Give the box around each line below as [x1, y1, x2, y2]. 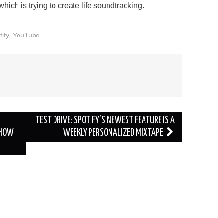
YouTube [12, 31, 40, 39]
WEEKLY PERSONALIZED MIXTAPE [63, 128, 165, 138]
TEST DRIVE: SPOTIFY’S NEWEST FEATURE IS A [36, 115, 175, 125]
